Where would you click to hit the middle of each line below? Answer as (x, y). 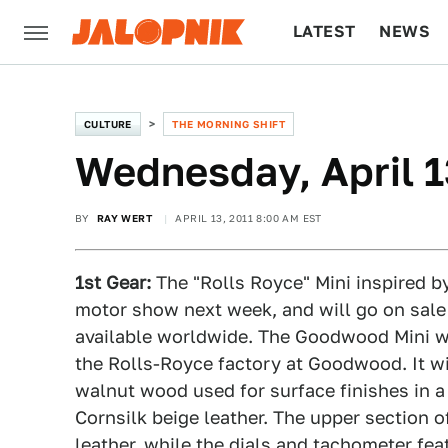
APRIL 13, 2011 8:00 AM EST (248, 218)
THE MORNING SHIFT (229, 124)
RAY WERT (124, 218)
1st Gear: (113, 282)
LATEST (324, 31)
